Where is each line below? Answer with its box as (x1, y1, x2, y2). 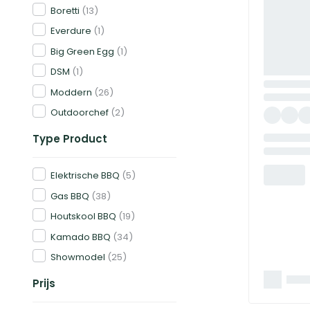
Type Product (33, 131, 107, 146)
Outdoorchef (51, 106, 109, 119)
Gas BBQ (51, 189, 89, 203)
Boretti (51, 3, 80, 17)
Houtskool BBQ (51, 210, 116, 223)
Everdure (51, 24, 91, 37)
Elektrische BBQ (51, 169, 120, 182)
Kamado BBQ (51, 230, 111, 244)
